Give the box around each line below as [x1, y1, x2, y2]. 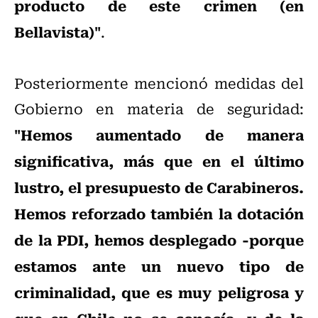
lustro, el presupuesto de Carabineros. [14, 175, 304, 199]
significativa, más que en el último [14, 149, 304, 172]
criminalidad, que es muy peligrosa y [14, 280, 304, 304]
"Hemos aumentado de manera [14, 123, 304, 146]
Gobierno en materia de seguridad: [14, 97, 304, 120]
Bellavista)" [14, 20, 101, 43]
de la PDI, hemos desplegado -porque [14, 228, 304, 251]
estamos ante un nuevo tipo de [14, 254, 304, 278]
